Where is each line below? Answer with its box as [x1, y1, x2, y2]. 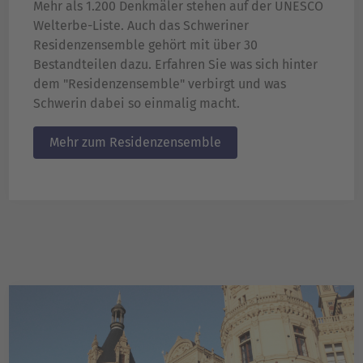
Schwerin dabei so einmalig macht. [33, 95, 240, 111]
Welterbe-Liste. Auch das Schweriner [33, 17, 249, 33]
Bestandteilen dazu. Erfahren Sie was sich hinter [33, 56, 318, 72]
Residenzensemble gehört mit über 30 [33, 36, 258, 53]
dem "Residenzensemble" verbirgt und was [33, 75, 286, 92]
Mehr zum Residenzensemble [49, 134, 221, 150]
